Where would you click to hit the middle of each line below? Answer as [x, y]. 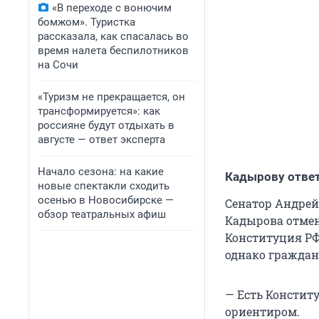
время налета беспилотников [113, 51]
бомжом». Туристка [87, 22]
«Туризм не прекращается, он [111, 97]
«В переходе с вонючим [112, 8]
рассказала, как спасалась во [113, 36]
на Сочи [58, 65]
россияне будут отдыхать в [106, 125]
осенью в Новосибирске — [106, 200]
